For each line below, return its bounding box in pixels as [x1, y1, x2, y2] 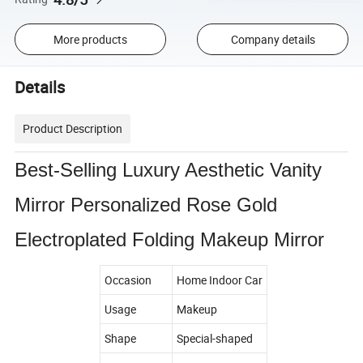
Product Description [23, 120, 123, 136]
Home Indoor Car [177, 271, 263, 288]
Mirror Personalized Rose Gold [15, 193, 278, 216]
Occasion [105, 271, 152, 288]
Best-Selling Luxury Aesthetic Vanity [15, 158, 322, 181]
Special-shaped [177, 330, 253, 346]
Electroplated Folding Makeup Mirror [15, 228, 325, 250]
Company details [230, 31, 315, 47]
